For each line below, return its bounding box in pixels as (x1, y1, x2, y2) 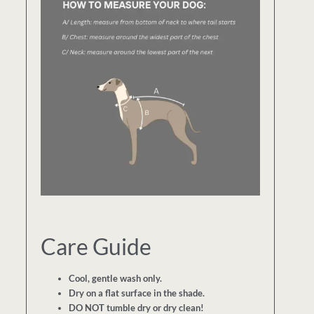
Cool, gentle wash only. (69, 273, 163, 285)
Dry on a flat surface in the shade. (69, 287, 205, 299)
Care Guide (41, 233, 152, 261)
